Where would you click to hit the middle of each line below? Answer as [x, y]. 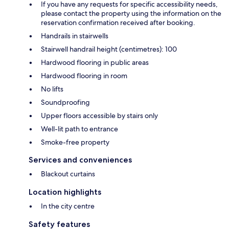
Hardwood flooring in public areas [95, 63]
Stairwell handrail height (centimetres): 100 [109, 49]
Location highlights [65, 192]
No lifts [52, 89]
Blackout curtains [68, 174]
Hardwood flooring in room [84, 76]
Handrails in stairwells [75, 36]
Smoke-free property [75, 142]
